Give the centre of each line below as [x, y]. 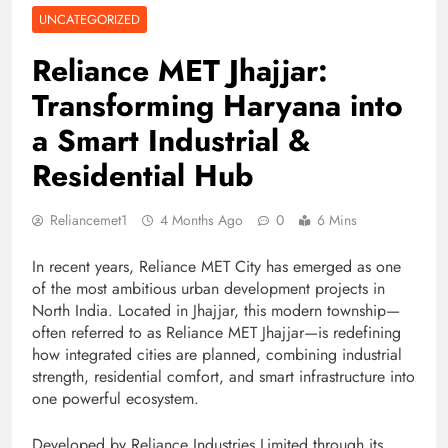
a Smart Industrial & [171, 141]
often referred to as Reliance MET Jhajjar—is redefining [216, 333]
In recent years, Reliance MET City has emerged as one [216, 267]
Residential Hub [143, 176]
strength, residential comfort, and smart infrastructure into [223, 377]
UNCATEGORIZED [89, 20]
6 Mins [337, 220]
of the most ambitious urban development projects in [208, 289]
